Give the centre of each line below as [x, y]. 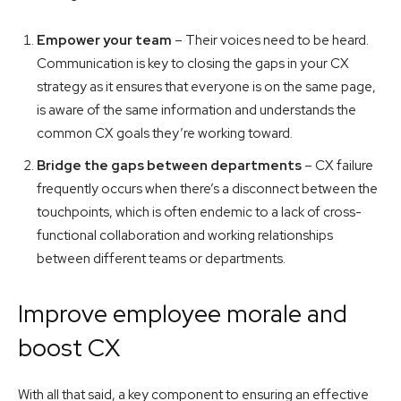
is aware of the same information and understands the [196, 111]
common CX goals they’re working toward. [165, 134]
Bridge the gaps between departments [169, 166]
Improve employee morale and [183, 314]
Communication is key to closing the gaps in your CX [193, 64]
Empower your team [106, 41]
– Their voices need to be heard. [272, 41]
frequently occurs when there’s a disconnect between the [207, 189]
